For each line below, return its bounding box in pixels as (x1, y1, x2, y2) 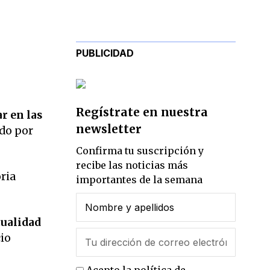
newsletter (76, 122, 142, 137)
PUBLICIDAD (76, 46, 134, 59)
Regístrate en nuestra (76, 105, 208, 120)
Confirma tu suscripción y (76, 145, 204, 157)
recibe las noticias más (76, 159, 188, 172)
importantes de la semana (76, 174, 202, 186)
